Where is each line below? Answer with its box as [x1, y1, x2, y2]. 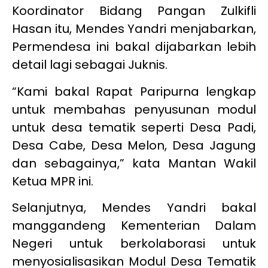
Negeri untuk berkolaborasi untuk [12, 234, 256, 252]
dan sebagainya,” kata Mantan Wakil [12, 154, 256, 172]
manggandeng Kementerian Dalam [12, 217, 256, 234]
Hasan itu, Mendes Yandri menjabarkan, [12, 20, 256, 38]
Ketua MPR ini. [12, 172, 93, 190]
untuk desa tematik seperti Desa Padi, [12, 118, 256, 136]
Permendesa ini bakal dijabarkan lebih [12, 38, 256, 56]
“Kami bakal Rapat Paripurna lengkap [12, 83, 256, 100]
